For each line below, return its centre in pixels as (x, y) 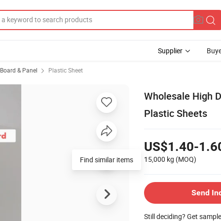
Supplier (170, 51)
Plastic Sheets (176, 113)
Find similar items (107, 159)
